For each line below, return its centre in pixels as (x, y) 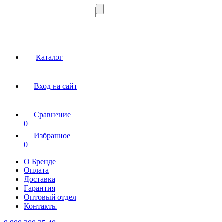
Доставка (39, 179)
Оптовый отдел (50, 197)
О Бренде (40, 161)
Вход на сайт (55, 86)
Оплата (36, 170)
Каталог (49, 57)
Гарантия (39, 188)
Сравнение (52, 115)
